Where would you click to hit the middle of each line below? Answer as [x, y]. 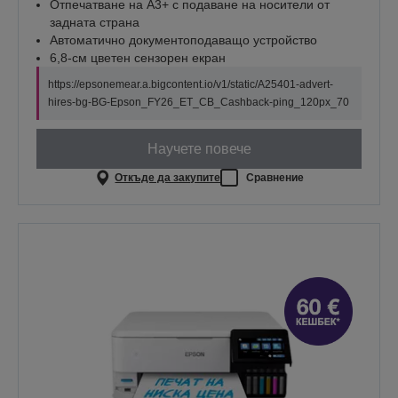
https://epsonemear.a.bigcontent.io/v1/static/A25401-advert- [191, 85]
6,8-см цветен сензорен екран [138, 58]
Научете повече [199, 148]
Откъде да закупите [168, 177]
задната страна [95, 23]
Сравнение [275, 177]
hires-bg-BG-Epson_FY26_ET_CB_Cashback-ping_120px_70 [199, 103]
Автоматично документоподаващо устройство [183, 40]
